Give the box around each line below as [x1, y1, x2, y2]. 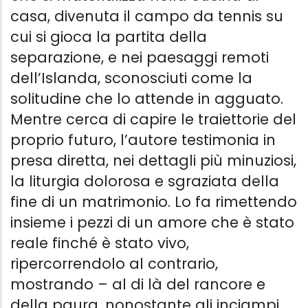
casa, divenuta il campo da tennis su [10, 6, 283, 27]
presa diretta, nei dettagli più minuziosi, [10, 151, 296, 171]
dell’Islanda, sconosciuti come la [10, 68, 252, 89]
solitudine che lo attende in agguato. [10, 89, 283, 109]
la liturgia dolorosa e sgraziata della [10, 171, 279, 192]
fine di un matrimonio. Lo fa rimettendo [10, 192, 297, 212]
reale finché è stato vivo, [10, 233, 189, 254]
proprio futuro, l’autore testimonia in [10, 130, 276, 151]
